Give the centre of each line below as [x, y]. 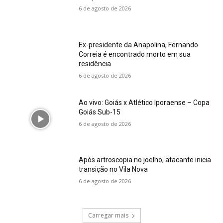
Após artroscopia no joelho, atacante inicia [145, 160]
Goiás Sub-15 [100, 112]
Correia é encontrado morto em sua [135, 54]
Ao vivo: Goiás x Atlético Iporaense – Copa [144, 102]
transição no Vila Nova [113, 169]
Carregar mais [108, 215]
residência [95, 63]
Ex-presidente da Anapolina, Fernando [139, 45]
